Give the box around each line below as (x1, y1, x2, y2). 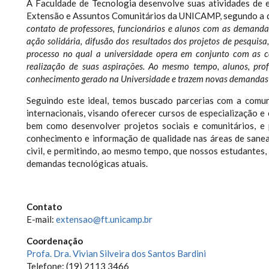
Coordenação (26, 235, 83, 246)
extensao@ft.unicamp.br (56, 213, 153, 225)
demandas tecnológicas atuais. (26, 157, 148, 169)
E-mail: (26, 213, 56, 225)
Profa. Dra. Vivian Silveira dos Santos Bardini (26, 247, 206, 259)
